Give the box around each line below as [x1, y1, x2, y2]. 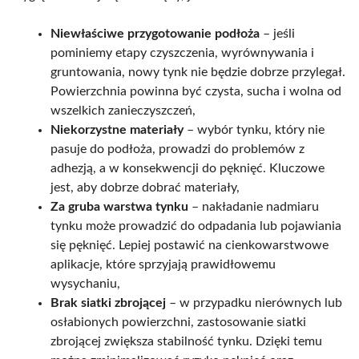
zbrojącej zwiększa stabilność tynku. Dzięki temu [50, 334, 322, 348]
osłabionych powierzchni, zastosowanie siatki [50, 315, 306, 329]
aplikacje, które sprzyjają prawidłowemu [50, 257, 276, 271]
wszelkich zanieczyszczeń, [50, 103, 196, 117]
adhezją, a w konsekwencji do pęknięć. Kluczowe [50, 161, 325, 175]
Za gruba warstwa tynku [50, 200, 188, 213]
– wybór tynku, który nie [184, 123, 325, 136]
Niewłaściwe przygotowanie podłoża [50, 26, 260, 40]
